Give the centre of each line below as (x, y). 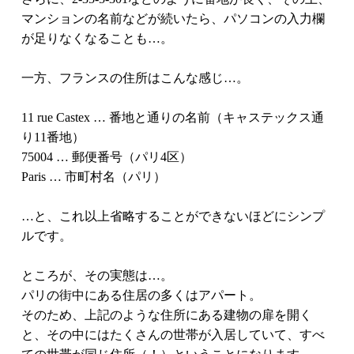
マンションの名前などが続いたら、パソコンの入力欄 (173, 19)
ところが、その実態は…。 (97, 275)
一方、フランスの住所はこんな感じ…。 (135, 78)
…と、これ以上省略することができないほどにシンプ (173, 216)
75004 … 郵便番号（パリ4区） (106, 157)
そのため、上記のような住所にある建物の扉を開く (166, 315)
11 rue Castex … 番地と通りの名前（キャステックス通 (172, 117)
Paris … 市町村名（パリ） (93, 177)
